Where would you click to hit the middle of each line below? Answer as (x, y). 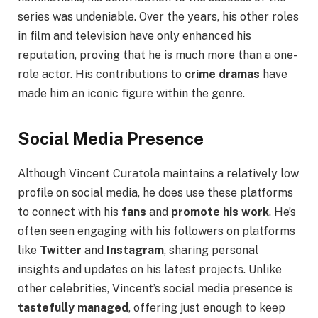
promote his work (220, 212)
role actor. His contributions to (101, 75)
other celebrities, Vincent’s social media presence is (155, 289)
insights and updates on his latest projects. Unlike (150, 270)
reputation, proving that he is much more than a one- (158, 55)
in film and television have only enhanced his (135, 36)
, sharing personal (211, 251)
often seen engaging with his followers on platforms (157, 231)
